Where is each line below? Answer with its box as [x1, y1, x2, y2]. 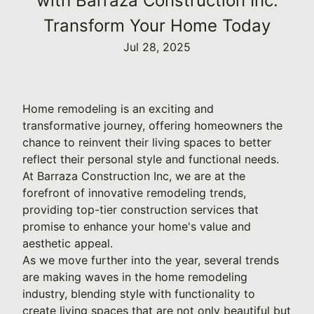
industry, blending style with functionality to [22, 287, 255, 301]
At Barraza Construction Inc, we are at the [22, 169, 245, 183]
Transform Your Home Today [43, 15, 271, 36]
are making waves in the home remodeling [22, 270, 247, 284]
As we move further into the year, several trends [22, 253, 279, 267]
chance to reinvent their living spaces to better [22, 135, 271, 149]
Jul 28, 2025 [123, 40, 191, 54]
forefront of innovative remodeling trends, [22, 186, 246, 200]
